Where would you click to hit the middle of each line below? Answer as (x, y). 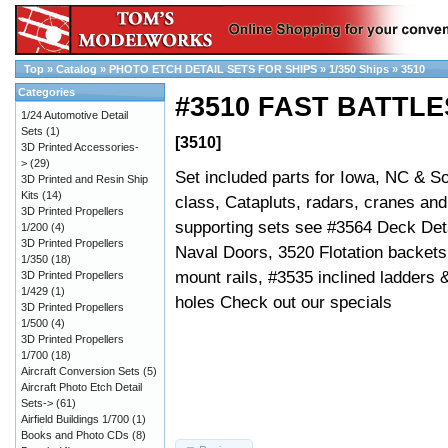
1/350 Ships (359, 69)
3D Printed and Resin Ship (84, 179)
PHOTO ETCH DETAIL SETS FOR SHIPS (213, 69)
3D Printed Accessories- (80, 147)
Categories (46, 92)
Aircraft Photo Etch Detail (81, 387)
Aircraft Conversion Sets (80, 371)
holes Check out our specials (283, 302)
